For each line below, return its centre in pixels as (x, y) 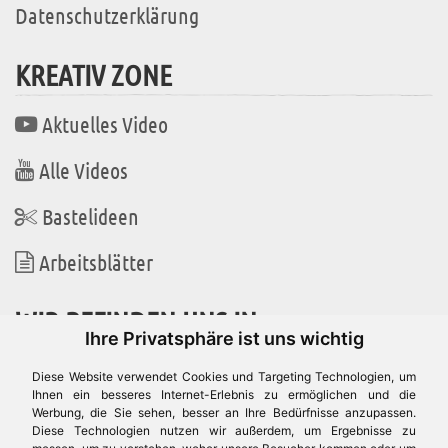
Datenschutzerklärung (107, 15)
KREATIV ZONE (93, 75)
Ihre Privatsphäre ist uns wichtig (224, 338)
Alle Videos (83, 170)
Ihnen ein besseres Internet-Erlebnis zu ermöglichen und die (224, 394)
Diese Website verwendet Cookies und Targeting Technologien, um (224, 376)
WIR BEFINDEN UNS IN (136, 322)
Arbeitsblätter (96, 262)
